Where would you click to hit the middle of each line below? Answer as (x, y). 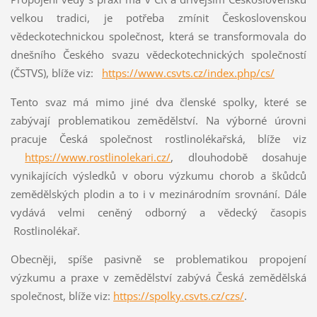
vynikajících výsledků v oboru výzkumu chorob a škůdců (158, 175)
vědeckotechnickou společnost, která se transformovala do (158, 36)
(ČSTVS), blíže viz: (56, 73)
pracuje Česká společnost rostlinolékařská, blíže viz (158, 138)
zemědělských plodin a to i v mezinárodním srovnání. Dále (158, 194)
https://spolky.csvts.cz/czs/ (178, 296)
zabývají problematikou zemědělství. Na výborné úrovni (158, 120)
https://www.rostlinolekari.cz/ (98, 157)
